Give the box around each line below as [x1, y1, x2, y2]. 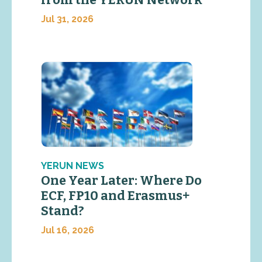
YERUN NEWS [41, 160, 104, 172]
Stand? [41, 204, 87, 219]
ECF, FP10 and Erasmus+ [41, 188, 189, 204]
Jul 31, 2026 [41, 13, 94, 25]
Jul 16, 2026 [41, 225, 94, 236]
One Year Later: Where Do [41, 173, 202, 189]
